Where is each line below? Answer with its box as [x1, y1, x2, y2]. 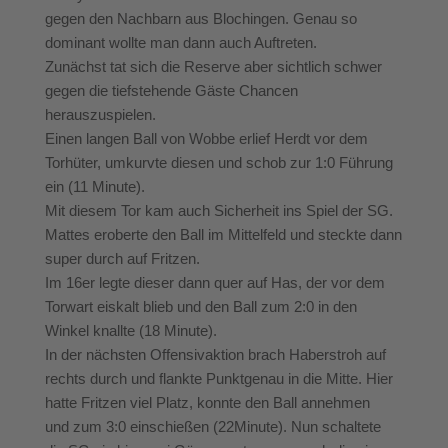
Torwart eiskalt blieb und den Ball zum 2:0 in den [45, 297, 357, 315]
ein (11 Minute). [45, 177, 145, 195]
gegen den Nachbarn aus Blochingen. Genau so [45, 9, 357, 27]
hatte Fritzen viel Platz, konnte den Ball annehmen [45, 393, 370, 411]
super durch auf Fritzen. [45, 249, 200, 267]
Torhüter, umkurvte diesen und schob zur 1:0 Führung [45, 153, 393, 171]
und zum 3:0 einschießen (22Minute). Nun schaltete [45, 417, 381, 435]
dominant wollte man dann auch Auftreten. [45, 33, 317, 51]
